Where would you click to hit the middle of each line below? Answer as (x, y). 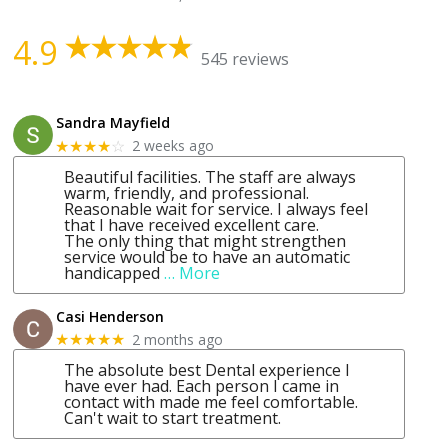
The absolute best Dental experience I (207, 370)
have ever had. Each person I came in (202, 386)
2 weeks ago (173, 146)
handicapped (112, 272)
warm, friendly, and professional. (187, 192)
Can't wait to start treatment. (173, 418)
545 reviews (245, 59)
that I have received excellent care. (192, 224)
